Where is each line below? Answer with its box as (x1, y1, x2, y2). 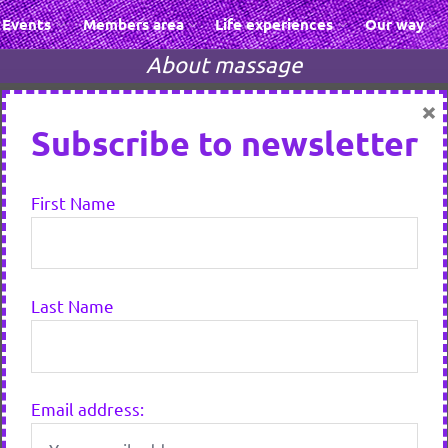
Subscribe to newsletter (30, 121, 418, 164)
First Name (30, 191, 116, 213)
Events (2, 14, 51, 34)
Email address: (30, 398, 144, 419)
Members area (82, 14, 184, 34)
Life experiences (215, 14, 333, 34)
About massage (146, 51, 302, 77)
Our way (364, 14, 424, 34)
